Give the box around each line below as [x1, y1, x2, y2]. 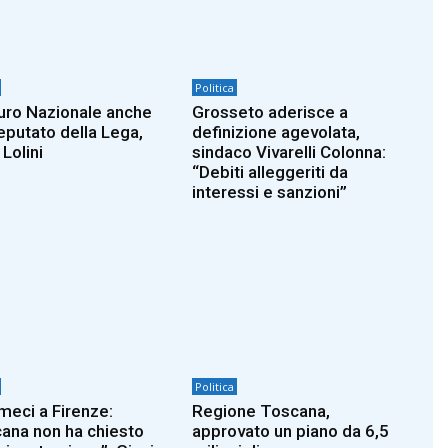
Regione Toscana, [192, 401, 331, 422]
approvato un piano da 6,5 [192, 421, 390, 442]
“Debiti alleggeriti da [192, 161, 349, 182]
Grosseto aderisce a [192, 101, 349, 122]
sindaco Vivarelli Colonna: [192, 141, 387, 162]
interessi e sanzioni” [192, 181, 348, 202]
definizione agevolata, [192, 121, 361, 142]
